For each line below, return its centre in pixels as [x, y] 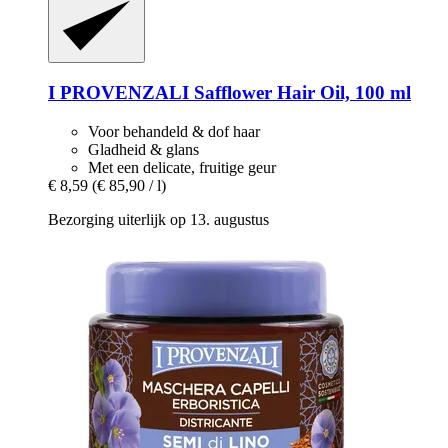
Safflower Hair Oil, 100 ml [300, 92]
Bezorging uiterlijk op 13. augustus [158, 219]
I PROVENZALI [118, 92]
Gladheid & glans [143, 149]
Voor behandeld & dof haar [174, 131]
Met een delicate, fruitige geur [182, 167]
